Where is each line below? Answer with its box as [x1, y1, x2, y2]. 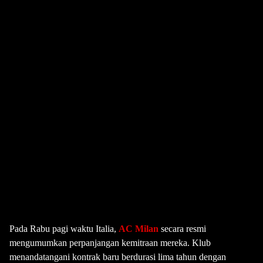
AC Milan [119, 224, 159, 234]
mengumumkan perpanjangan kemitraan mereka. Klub [9, 238, 211, 248]
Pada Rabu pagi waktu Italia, [9, 224, 119, 234]
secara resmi [159, 224, 206, 234]
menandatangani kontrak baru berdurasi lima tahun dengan [9, 252, 226, 262]
